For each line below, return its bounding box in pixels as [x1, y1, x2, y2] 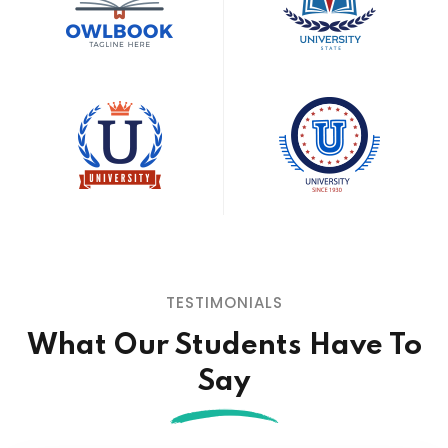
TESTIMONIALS [165, 292, 283, 314]
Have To [308, 332, 422, 362]
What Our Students [26, 332, 309, 362]
